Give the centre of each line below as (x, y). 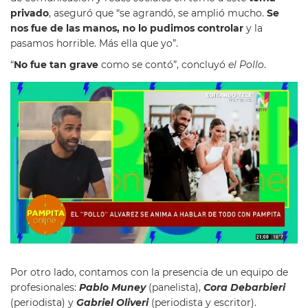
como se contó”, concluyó (163, 64)
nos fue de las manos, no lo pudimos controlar (127, 28)
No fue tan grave (56, 64)
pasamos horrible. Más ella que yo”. (94, 43)
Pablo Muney (112, 287)
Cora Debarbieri (244, 287)
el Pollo (246, 64)
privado (30, 13)
